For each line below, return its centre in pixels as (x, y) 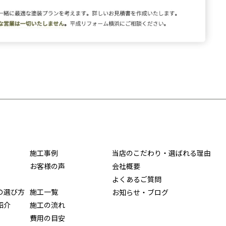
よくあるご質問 (137, 179)
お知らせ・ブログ (140, 192)
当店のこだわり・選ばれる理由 (161, 153)
